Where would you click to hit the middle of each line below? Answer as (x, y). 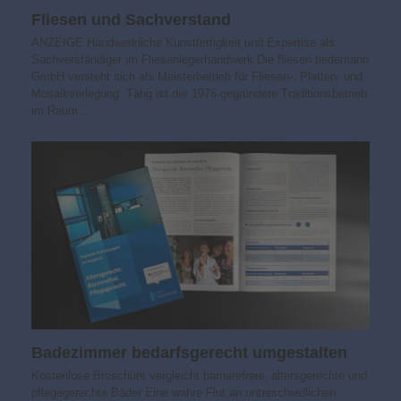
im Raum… (60, 111)
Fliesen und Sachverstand (131, 20)
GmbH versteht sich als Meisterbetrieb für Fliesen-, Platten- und (196, 77)
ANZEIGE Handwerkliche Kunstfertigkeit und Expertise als (183, 43)
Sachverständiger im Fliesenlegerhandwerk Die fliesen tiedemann (200, 60)
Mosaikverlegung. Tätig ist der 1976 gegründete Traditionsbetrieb (199, 94)
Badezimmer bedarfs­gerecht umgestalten (189, 353)
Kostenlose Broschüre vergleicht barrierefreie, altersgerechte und (199, 376)
